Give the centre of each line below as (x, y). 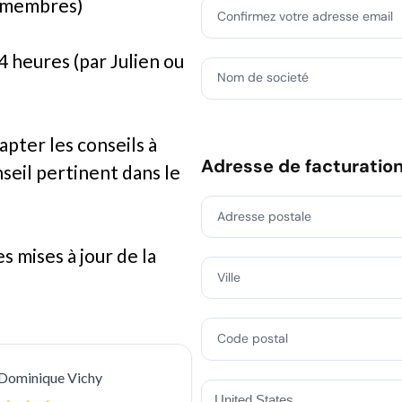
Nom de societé (262, 78)
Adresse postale (264, 216)
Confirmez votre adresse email (305, 17)
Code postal (252, 338)
